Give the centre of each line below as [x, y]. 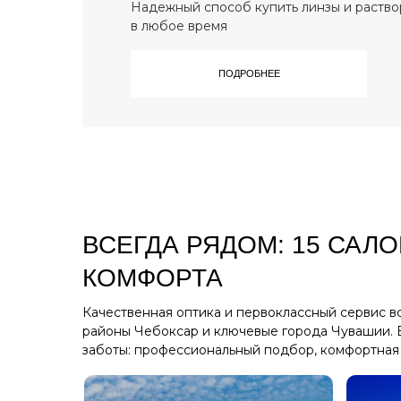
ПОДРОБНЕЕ [249, 73]
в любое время [179, 26]
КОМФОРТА [153, 277]
